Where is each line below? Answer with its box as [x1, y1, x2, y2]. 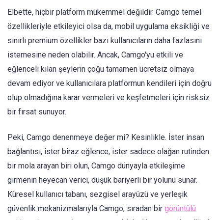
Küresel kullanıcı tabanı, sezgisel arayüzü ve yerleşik [7, 190, 188, 199]
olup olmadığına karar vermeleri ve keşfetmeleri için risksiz [7, 92, 210, 102]
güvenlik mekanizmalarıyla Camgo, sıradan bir [7, 204, 165, 214]
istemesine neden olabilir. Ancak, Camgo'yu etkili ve [7, 50, 183, 59]
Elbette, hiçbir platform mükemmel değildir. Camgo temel [7, 7, 201, 17]
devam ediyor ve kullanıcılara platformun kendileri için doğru [7, 78, 212, 88]
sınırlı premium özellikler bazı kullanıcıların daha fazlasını [7, 35, 202, 45]
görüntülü [165, 204, 196, 214]
